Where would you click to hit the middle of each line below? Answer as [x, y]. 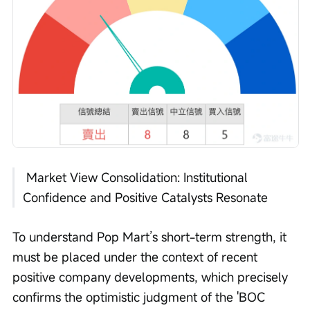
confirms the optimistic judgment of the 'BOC [140, 297]
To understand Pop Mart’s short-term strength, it [151, 237]
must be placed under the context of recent [137, 257]
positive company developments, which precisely [152, 277]
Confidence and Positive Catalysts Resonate [145, 198]
